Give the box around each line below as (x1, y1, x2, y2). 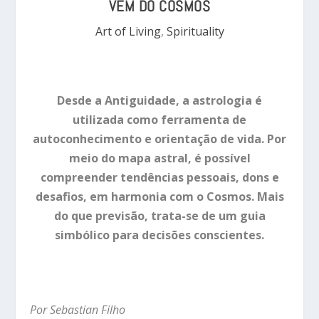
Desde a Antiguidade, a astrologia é (57, 92, 262, 108)
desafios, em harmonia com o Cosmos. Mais (35, 188, 284, 204)
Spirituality (166, 23, 224, 39)
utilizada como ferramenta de (73, 111, 246, 127)
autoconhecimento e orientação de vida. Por (33, 130, 286, 147)
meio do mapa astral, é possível (68, 150, 251, 166)
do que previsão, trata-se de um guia (53, 207, 266, 224)
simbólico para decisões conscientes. (55, 226, 264, 243)
